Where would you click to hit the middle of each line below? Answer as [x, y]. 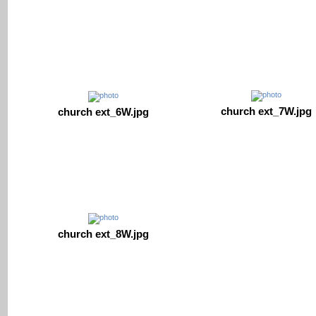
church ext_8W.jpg [103, 233]
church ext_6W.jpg [103, 112]
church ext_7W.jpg [266, 111]
